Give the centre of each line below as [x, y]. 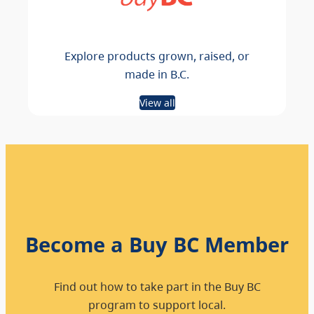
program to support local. [157, 304]
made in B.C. [157, 74]
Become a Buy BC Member [157, 245]
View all [157, 102]
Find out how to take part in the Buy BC [157, 286]
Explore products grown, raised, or [157, 56]
